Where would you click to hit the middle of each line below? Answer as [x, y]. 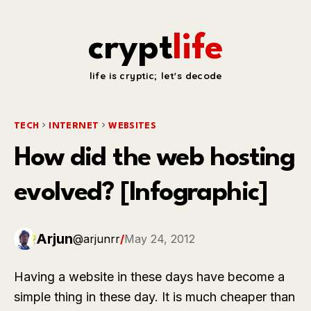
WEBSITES [133, 126]
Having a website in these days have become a [149, 277]
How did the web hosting [154, 159]
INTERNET [74, 126]
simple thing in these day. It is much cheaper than [154, 297]
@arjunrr [96, 239]
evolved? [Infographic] [141, 193]
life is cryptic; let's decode [155, 76]
